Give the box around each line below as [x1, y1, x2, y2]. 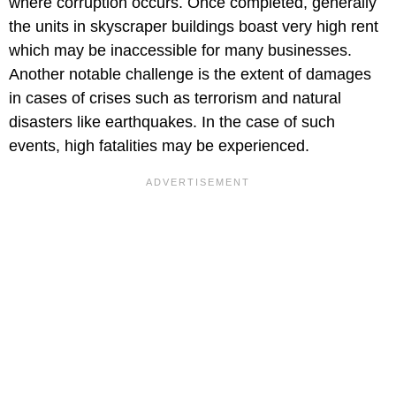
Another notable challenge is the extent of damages [9, 65, 371, 84]
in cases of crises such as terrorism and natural [9, 89, 341, 108]
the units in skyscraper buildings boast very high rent [9, 18, 378, 36]
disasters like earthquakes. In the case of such [9, 113, 335, 132]
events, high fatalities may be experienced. [9, 137, 309, 156]
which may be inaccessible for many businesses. [9, 42, 352, 60]
